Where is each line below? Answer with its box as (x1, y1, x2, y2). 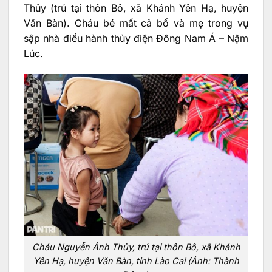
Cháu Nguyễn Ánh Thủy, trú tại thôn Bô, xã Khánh (32, 241, 240, 252)
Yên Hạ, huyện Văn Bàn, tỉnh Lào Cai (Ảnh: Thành (33, 255, 239, 266)
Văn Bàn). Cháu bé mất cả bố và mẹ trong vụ (24, 17, 248, 30)
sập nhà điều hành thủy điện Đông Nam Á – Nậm (24, 32, 248, 45)
